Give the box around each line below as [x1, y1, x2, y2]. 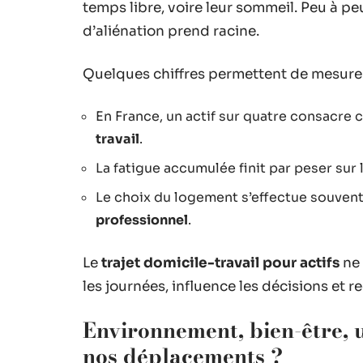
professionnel [96, 211, 188, 228]
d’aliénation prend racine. [83, 22, 259, 40]
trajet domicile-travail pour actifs [101, 254, 340, 271]
